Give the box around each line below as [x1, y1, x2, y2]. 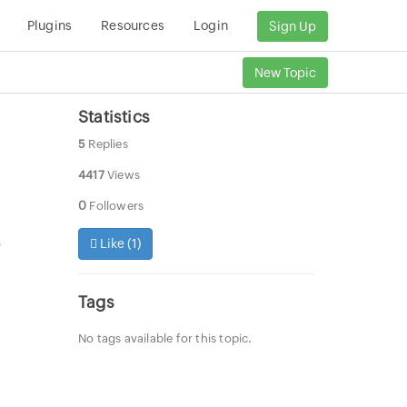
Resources [101, 18, 164, 33]
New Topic [254, 65, 316, 80]
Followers [86, 199, 144, 213]
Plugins [26, 18, 73, 33]
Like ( [97, 236, 132, 251]
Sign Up [269, 19, 316, 35]
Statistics [78, 107, 150, 126]
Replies [85, 137, 128, 151]
